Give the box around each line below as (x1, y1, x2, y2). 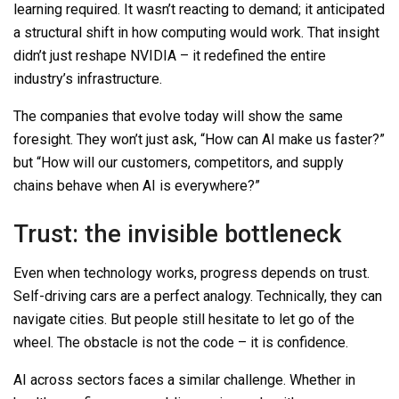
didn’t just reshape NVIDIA (13, 47, 180, 65)
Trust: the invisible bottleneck (13, 219, 342, 248)
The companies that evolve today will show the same (13, 108, 343, 126)
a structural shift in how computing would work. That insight (13, 24, 379, 42)
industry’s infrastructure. (13, 70, 162, 88)
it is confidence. (247, 334, 348, 352)
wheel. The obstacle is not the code (13, 334, 238, 352)
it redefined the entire (189, 47, 326, 65)
